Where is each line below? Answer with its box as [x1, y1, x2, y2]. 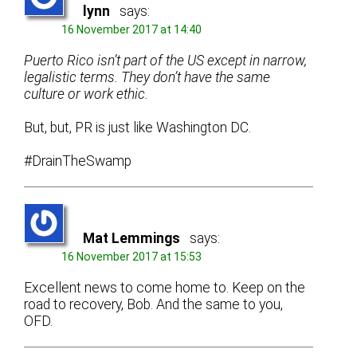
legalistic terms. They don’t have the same [24, 69, 271, 85]
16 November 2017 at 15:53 [61, 249, 202, 263]
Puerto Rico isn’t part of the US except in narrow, [24, 52, 308, 69]
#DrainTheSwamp [24, 152, 132, 169]
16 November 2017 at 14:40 [61, 22, 202, 36]
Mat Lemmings [83, 229, 181, 246]
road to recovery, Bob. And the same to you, [24, 296, 284, 312]
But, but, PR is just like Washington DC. [24, 119, 252, 135]
